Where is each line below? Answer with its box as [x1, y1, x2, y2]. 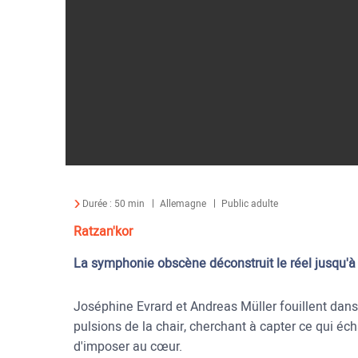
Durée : [82, 197, 114, 212]
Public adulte [221, 197, 278, 212]
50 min [114, 197, 145, 212]
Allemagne [160, 197, 206, 212]
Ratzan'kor [74, 222, 133, 242]
